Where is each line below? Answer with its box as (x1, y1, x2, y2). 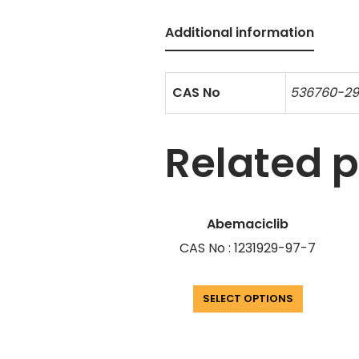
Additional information (165, 22, 315, 42)
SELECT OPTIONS (202, 292, 293, 306)
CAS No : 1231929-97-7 (179, 239, 317, 258)
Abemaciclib (207, 215, 289, 234)
